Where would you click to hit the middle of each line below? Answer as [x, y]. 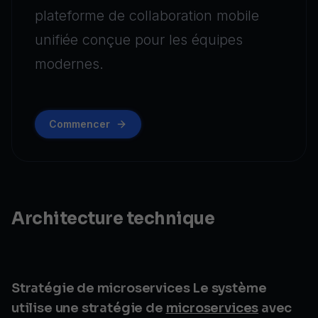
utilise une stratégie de [89, 308]
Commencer [79, 124]
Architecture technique [113, 219]
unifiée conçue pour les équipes [139, 40]
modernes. [69, 64]
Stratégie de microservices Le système [139, 288]
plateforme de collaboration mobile [147, 16]
